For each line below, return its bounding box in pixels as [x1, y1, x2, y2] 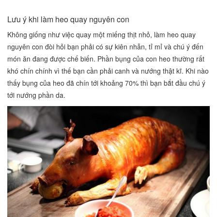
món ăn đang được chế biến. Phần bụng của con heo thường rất [7, 54, 204, 64]
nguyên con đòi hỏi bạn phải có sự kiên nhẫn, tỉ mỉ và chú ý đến [7, 42, 203, 52]
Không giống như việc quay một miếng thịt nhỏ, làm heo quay [7, 30, 196, 40]
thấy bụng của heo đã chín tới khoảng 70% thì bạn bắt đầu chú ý [7, 78, 205, 88]
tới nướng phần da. [7, 90, 65, 100]
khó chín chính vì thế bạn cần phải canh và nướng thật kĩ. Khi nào [7, 66, 209, 76]
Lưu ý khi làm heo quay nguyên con [7, 14, 129, 25]
